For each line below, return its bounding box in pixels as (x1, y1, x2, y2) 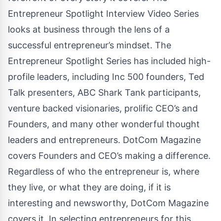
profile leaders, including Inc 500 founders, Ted (8, 71, 204, 82)
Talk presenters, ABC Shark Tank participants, (8, 87, 201, 98)
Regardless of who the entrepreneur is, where (8, 166, 199, 177)
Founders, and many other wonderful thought (8, 118, 200, 129)
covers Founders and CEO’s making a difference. (8, 150, 211, 161)
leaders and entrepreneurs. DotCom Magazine (8, 134, 201, 145)
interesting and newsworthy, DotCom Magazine (8, 197, 209, 208)
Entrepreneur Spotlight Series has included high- (8, 55, 211, 66)
